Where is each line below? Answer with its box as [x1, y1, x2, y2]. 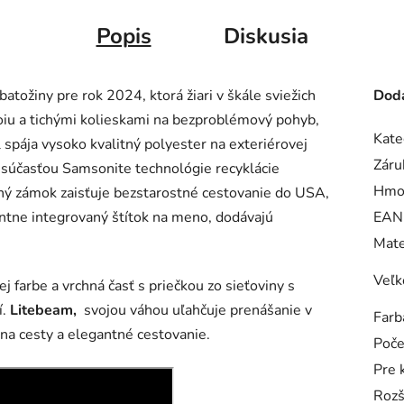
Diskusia [223, 21, 308, 50]
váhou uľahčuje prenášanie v [130, 299, 312, 320]
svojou [80, 299, 126, 320]
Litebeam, [10, 299, 80, 320]
